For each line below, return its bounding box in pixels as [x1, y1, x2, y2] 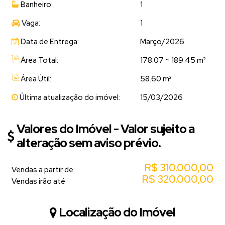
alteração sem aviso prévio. [17, 135, 161, 151]
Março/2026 [140, 36, 184, 47]
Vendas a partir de [12, 164, 73, 175]
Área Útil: [19, 73, 51, 84]
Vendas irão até [12, 176, 65, 186]
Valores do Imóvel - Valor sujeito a [17, 121, 194, 137]
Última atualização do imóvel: [18, 92, 120, 102]
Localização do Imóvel [59, 204, 175, 220]
